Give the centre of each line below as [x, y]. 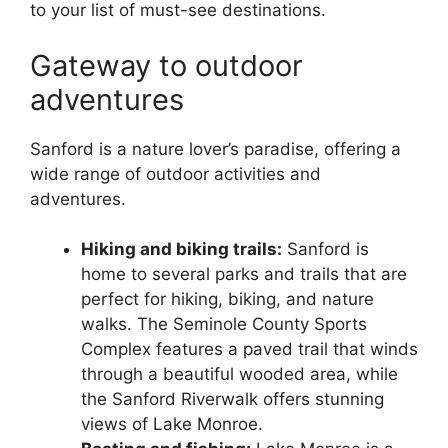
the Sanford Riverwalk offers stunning [232, 399]
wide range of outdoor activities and [175, 173]
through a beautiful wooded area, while [239, 374]
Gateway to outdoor [166, 65]
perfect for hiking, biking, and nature [227, 299]
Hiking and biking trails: [181, 249]
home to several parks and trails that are [244, 274]
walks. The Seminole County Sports [224, 324]
